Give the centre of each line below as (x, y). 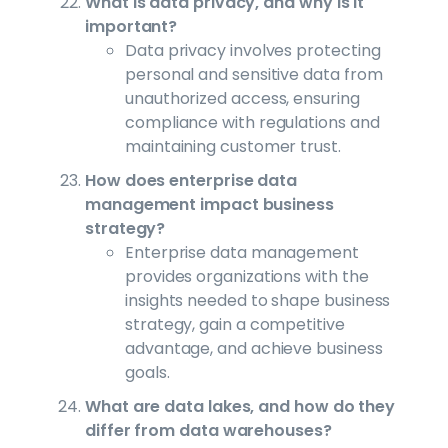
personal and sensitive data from (254, 74)
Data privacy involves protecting (253, 50)
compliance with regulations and (252, 122)
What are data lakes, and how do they (240, 406)
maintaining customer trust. (233, 146)
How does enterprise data (191, 180)
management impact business (209, 204)
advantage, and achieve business (254, 348)
